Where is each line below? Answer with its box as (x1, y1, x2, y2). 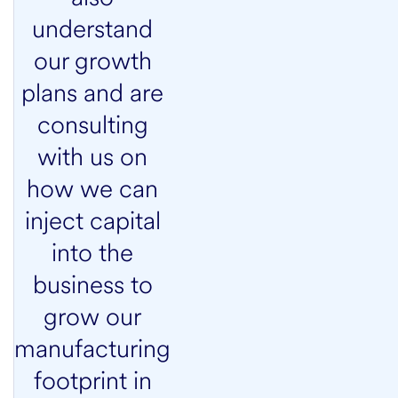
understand (32, 13, 153, 44)
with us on (37, 141, 147, 172)
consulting (36, 109, 148, 140)
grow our (44, 301, 141, 332)
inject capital (24, 205, 161, 236)
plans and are (21, 77, 163, 108)
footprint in (33, 365, 152, 396)
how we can (27, 173, 158, 204)
